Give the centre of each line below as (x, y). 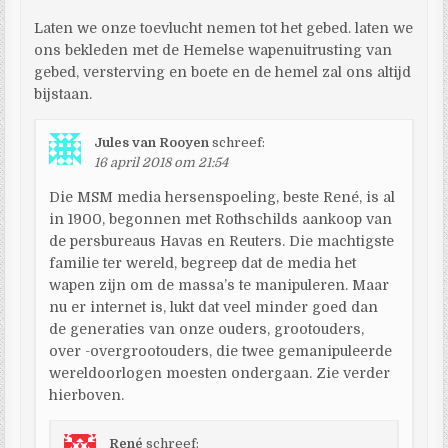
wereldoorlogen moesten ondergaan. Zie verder (220, 372)
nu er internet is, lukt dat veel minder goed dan (214, 306)
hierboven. (87, 394)
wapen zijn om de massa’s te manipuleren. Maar (219, 284)
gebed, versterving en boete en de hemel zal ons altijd (223, 71)
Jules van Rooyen (152, 142)
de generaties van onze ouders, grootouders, (207, 328)
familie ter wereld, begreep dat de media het (203, 262)
